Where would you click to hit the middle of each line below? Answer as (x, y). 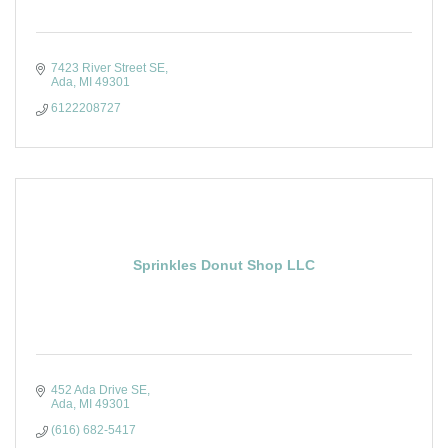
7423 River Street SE (108, 68)
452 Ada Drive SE (99, 390)
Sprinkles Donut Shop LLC (224, 265)
